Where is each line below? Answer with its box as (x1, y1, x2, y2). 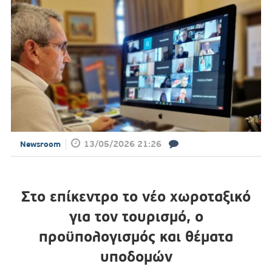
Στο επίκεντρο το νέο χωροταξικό (21, 187, 251, 206)
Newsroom (19, 138, 61, 149)
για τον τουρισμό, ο (69, 207, 203, 226)
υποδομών (100, 247, 172, 266)
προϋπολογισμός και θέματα (39, 227, 233, 246)
